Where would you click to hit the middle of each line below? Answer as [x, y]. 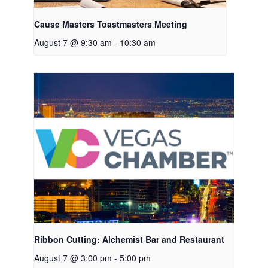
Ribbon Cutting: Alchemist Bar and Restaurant [129, 240]
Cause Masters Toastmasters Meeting [110, 24]
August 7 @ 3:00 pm [73, 258]
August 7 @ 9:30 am [73, 42]
